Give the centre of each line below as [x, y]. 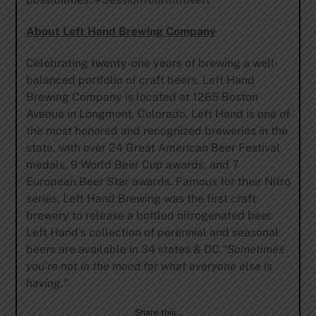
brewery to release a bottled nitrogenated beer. [151, 215]
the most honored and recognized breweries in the [157, 130]
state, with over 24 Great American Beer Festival [153, 147]
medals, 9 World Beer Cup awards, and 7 [132, 164]
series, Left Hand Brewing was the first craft [141, 198]
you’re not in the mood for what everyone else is [149, 266]
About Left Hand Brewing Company [121, 32]
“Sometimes [253, 249]
